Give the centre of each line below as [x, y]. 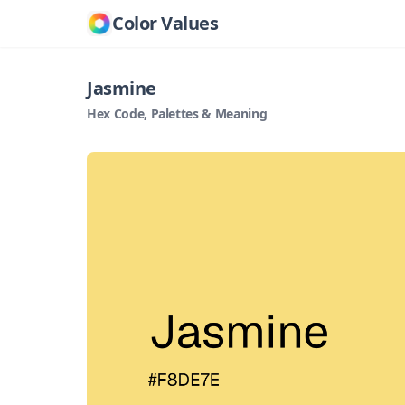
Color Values [165, 23]
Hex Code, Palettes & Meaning [177, 113]
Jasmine [122, 88]
